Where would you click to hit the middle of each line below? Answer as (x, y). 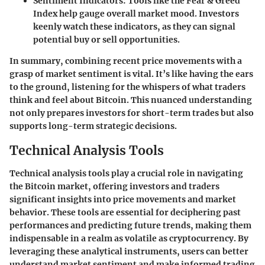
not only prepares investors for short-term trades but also (132, 113)
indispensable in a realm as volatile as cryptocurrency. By (129, 238)
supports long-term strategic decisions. (93, 126)
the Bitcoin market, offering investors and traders (114, 186)
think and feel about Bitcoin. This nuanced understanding (131, 100)
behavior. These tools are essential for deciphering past (125, 212)
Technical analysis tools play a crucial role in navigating (126, 173)
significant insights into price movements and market (123, 199)
